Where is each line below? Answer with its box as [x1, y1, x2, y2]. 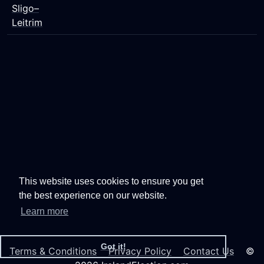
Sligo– [12, 2, 39, 14]
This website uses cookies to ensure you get [19, 176, 203, 187]
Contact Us [183, 245, 234, 257]
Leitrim [12, 16, 42, 28]
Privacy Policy [108, 245, 171, 257]
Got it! [100, 242, 126, 252]
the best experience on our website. [19, 190, 167, 201]
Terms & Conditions [9, 245, 97, 257]
